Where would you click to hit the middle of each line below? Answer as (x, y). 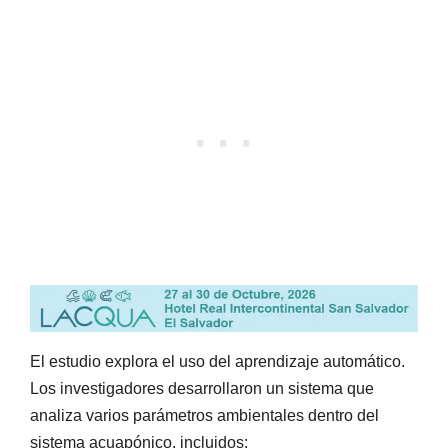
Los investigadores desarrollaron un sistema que (202, 389)
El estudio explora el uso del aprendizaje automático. (217, 362)
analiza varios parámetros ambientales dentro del (204, 416)
